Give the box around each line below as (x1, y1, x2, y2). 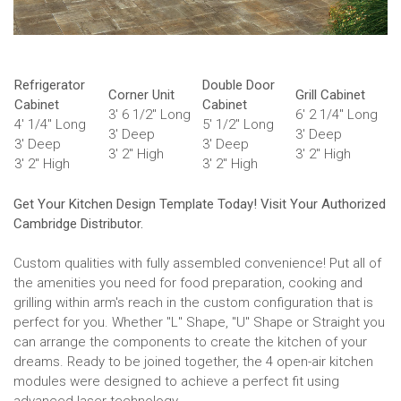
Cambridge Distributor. (13, 215, 143, 232)
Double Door (202, 76, 275, 93)
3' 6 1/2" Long (108, 106, 191, 123)
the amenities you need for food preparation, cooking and (13, 274, 363, 291)
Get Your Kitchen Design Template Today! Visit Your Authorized (13, 195, 386, 212)
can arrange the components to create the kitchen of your (13, 333, 367, 350)
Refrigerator (14, 76, 85, 93)
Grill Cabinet (295, 86, 365, 103)
